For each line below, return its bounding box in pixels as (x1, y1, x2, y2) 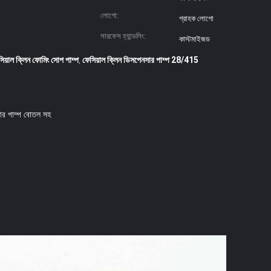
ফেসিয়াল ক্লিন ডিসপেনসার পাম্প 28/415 (82, 55, 198, 65)
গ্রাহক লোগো (179, 14, 214, 23)
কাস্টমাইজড (179, 34, 210, 44)
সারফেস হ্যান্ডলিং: (100, 31, 146, 41)
